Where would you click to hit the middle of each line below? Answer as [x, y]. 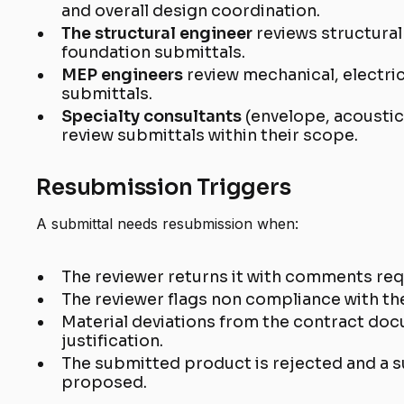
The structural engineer [159, 34]
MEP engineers [124, 75]
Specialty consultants [154, 117]
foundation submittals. [154, 53]
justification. [113, 341]
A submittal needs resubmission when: [168, 224]
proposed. [105, 383]
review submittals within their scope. [210, 136]
